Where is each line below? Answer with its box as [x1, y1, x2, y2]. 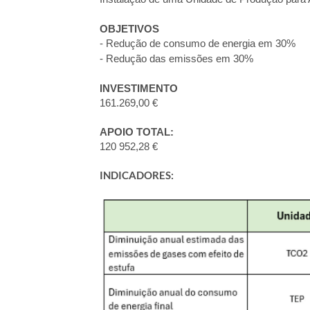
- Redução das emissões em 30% [100, 53, 253, 64]
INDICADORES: [100, 170, 174, 181]
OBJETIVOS [100, 24, 159, 35]
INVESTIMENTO [100, 83, 178, 94]
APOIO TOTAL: [100, 127, 174, 138]
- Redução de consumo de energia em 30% [100, 38, 295, 49]
